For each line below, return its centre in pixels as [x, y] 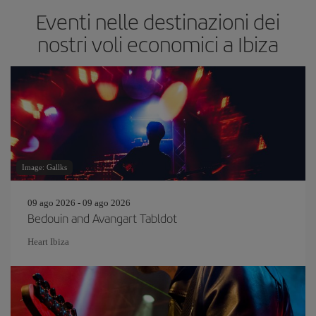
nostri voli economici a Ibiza [158, 44]
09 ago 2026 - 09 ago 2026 [79, 203]
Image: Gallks [44, 167]
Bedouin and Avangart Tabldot [102, 218]
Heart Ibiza [48, 242]
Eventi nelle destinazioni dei [158, 21]
